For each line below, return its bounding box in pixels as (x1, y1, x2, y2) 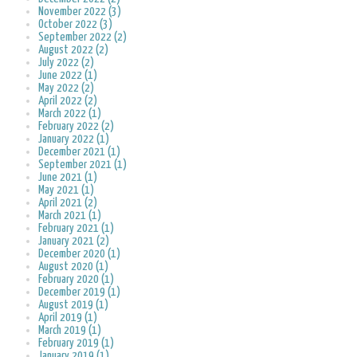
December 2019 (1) (38, 286, 120, 299)
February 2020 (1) (38, 273, 114, 286)
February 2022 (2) (38, 120, 114, 133)
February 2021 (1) (38, 222, 114, 235)
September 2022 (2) (38, 31, 127, 44)
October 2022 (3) (38, 18, 112, 31)
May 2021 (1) (38, 184, 94, 197)
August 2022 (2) (38, 44, 108, 57)
